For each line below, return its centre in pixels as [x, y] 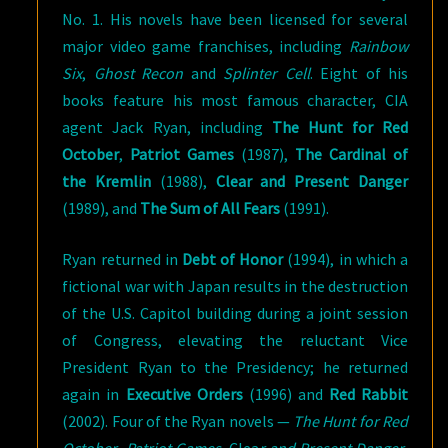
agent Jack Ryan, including [167, 126]
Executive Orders [184, 393]
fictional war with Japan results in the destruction [235, 285]
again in [94, 393]
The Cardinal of [352, 153]
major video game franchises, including [205, 45]
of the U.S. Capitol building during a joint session [235, 312]
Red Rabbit [368, 393]
